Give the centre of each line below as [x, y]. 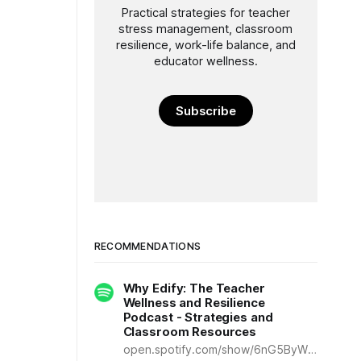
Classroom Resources [190, 332]
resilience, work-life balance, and [205, 45]
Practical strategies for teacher [205, 12]
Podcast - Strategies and [198, 317]
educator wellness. [205, 61]
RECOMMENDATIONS [147, 246]
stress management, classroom [206, 29]
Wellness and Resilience [194, 303]
